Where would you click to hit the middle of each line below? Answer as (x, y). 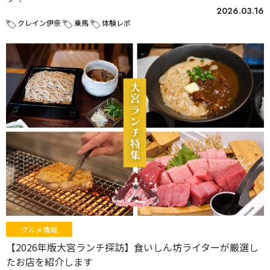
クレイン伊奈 (39, 23)
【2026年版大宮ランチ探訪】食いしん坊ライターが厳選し (132, 247)
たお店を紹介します (49, 261)
